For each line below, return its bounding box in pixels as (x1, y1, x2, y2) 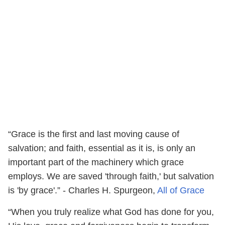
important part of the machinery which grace (8, 157, 184, 167)
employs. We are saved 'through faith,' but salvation (8, 171, 214, 181)
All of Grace (157, 185, 204, 195)
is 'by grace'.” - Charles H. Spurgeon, (8, 185, 157, 195)
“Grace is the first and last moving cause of (8, 129, 179, 139)
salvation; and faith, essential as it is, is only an (8, 143, 195, 153)
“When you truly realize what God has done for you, (8, 206, 214, 217)
